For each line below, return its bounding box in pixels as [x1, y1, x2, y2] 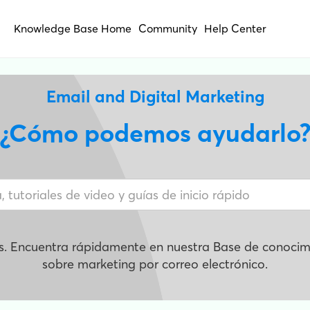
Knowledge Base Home [14, 21, 131, 35]
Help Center [204, 21, 266, 35]
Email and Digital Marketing [46, 86, 264, 107]
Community [138, 21, 197, 35]
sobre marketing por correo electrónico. [42, 256, 268, 272]
